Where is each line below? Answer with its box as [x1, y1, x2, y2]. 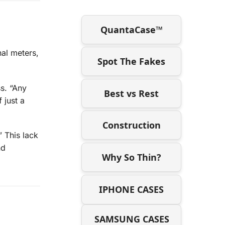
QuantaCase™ [100, 23, 163, 36]
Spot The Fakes [97, 55, 166, 68]
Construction [102, 119, 161, 132]
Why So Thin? [101, 151, 161, 163]
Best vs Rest [104, 87, 159, 99]
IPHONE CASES [99, 183, 164, 195]
